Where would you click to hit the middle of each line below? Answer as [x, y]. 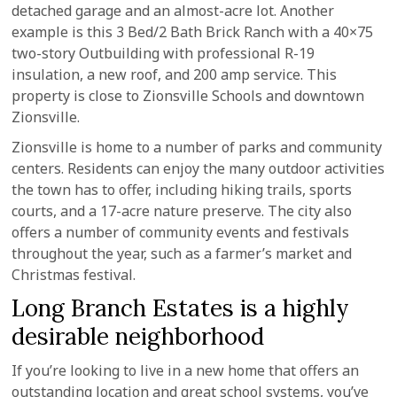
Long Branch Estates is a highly [181, 308]
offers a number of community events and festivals [181, 232]
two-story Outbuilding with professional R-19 [163, 53]
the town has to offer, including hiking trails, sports [182, 190]
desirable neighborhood [138, 336]
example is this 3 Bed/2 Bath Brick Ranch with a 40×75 [193, 32]
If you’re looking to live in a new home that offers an [186, 370]
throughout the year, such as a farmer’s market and [182, 253]
